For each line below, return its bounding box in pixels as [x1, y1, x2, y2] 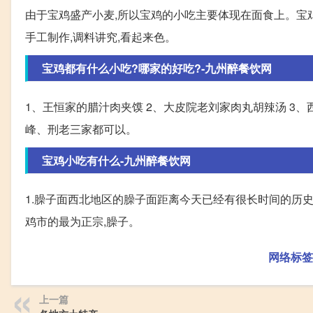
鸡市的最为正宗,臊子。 [25, 213, 140, 230]
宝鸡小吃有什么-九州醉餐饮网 [42, 152, 191, 169]
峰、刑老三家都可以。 [25, 121, 137, 138]
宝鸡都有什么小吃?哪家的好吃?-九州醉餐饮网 [42, 60, 272, 77]
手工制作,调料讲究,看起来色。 [25, 29, 176, 45]
